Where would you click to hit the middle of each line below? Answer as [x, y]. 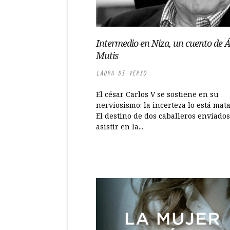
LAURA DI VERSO [121, 73]
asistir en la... [120, 127]
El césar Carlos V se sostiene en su [157, 94]
